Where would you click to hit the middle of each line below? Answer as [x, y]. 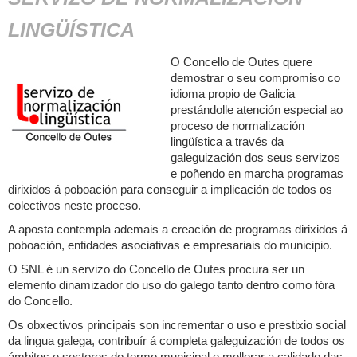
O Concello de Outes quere [241, 62]
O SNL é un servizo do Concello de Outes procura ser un [156, 269]
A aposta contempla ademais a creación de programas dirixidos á [178, 229]
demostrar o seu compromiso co [255, 78]
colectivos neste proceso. [75, 205]
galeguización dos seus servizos [255, 157]
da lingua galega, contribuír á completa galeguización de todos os [177, 341]
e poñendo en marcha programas [257, 173]
